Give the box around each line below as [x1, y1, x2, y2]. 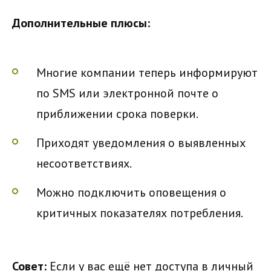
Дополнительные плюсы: [12, 15, 150, 31]
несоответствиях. [36, 155, 132, 171]
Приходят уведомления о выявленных [36, 135, 246, 151]
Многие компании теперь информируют [36, 65, 258, 80]
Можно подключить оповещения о [36, 184, 226, 200]
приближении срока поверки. [36, 106, 198, 122]
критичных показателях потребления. [36, 205, 243, 221]
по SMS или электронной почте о [36, 85, 218, 101]
